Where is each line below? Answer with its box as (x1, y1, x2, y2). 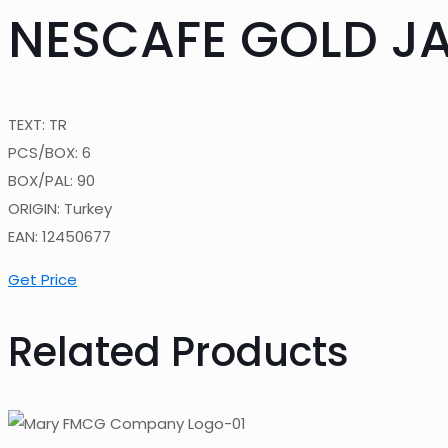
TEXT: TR (8, 114, 67, 135)
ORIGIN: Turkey (8, 198, 112, 219)
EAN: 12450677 (8, 226, 111, 247)
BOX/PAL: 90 (8, 170, 95, 191)
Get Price (8, 269, 77, 290)
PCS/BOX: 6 (8, 142, 91, 163)
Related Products (8, 324, 349, 381)
